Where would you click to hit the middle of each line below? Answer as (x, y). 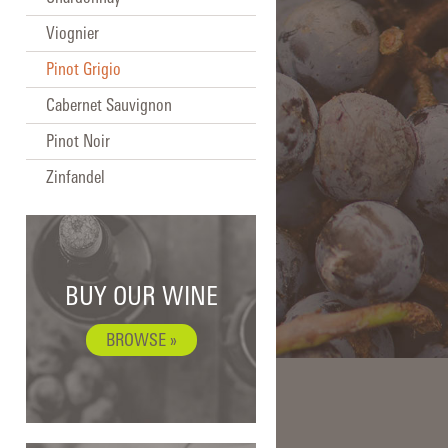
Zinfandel (76, 176)
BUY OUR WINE (141, 295)
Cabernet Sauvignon (109, 104)
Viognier (73, 32)
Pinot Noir (78, 140)
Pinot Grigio (84, 68)
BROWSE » (141, 338)
